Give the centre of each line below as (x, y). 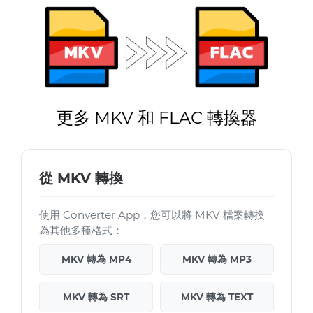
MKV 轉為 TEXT (217, 297)
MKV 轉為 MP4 (96, 260)
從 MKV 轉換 (81, 179)
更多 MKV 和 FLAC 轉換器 (156, 118)
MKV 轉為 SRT (96, 297)
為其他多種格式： (81, 231)
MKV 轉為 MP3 (217, 260)
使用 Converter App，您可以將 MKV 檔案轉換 (152, 215)
